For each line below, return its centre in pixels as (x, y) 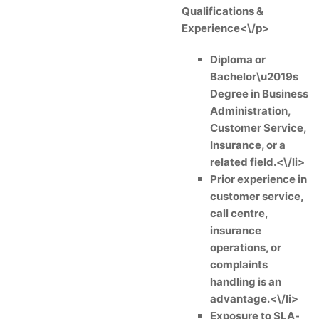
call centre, (239, 213)
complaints (239, 265)
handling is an (246, 282)
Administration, (250, 111)
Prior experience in (258, 179)
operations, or (246, 247)
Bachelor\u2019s (254, 77)
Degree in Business (259, 94)
